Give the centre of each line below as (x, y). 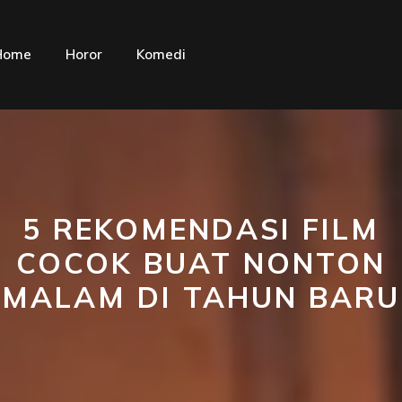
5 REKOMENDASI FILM (201, 229)
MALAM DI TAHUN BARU (201, 297)
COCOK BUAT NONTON (201, 263)
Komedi (161, 54)
